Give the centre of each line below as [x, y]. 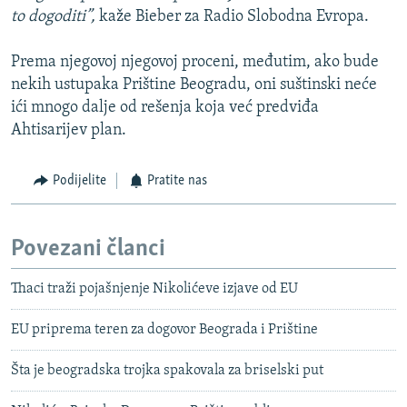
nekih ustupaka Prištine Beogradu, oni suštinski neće [194, 85]
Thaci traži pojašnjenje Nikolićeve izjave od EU [154, 289]
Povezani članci [88, 249]
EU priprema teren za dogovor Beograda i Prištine [164, 330]
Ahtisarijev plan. [69, 131]
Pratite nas [177, 181]
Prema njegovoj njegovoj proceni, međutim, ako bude [195, 63]
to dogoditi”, [53, 17]
